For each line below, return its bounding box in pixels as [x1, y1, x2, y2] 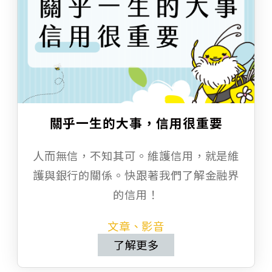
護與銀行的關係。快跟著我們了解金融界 [32, 167, 240, 183]
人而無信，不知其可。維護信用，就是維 [32, 148, 240, 164]
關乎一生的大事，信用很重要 [49, 114, 223, 132]
